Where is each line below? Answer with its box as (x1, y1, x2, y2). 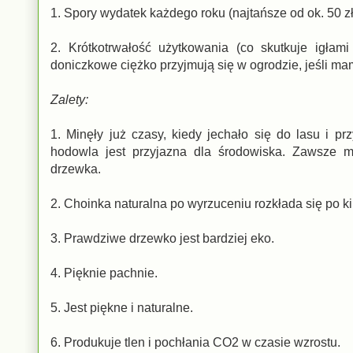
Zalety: (50, 92, 88, 106)
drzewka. (50, 162, 101, 176)
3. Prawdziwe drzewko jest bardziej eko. (50, 231, 274, 245)
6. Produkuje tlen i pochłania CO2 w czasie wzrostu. (50, 335, 340, 349)
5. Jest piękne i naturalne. (50, 300, 193, 314)
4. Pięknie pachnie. (50, 266, 158, 280)
